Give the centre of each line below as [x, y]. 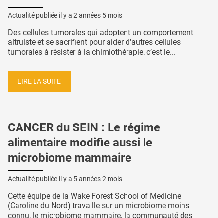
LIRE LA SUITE [39, 82]
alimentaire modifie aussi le [80, 142]
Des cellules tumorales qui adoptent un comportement [100, 33]
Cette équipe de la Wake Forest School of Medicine [94, 196]
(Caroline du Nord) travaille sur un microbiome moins [99, 205]
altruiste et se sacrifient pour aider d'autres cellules [94, 42]
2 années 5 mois [98, 15]
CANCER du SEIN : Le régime [84, 127]
